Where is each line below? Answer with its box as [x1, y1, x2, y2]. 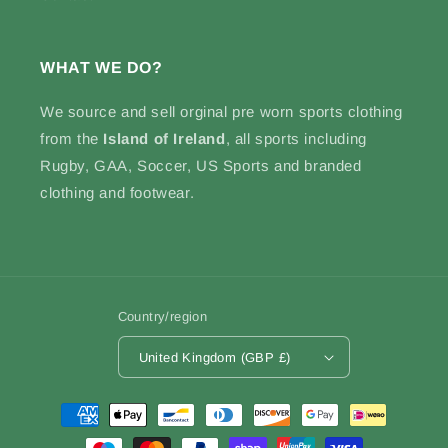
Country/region [117, 309, 208, 324]
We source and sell [40, 103, 176, 120]
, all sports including [225, 130, 367, 147]
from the [40, 130, 104, 147]
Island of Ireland [103, 130, 226, 147]
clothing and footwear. [40, 184, 195, 201]
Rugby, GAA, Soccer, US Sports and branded [40, 157, 362, 174]
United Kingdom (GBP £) [138, 349, 291, 365]
